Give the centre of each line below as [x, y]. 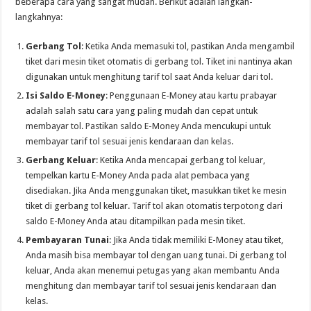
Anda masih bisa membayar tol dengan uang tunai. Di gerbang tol [157, 255]
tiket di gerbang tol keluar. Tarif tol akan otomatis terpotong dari [154, 206]
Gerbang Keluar [61, 160]
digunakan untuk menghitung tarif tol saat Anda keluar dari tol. [150, 77]
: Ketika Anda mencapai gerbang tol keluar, [181, 160]
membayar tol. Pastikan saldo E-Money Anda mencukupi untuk [149, 126]
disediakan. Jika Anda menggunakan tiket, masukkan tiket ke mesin [157, 191]
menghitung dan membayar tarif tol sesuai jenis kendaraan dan [151, 286]
